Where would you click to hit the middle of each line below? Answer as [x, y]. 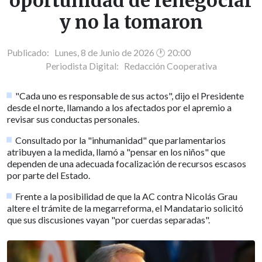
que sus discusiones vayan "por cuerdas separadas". [108, 219]
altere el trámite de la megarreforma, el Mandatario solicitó [125, 208]
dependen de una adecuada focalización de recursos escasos [127, 163]
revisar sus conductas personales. [73, 119]
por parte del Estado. [49, 175]
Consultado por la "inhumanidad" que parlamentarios [121, 140]
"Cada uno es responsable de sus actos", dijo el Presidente [130, 95]
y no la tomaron [131, 23]
